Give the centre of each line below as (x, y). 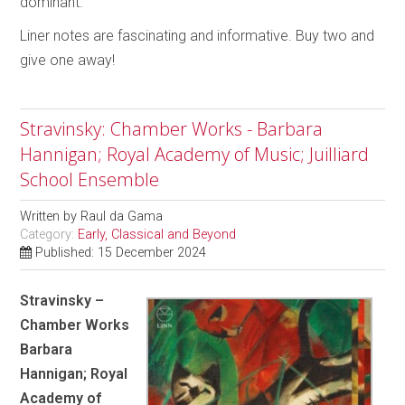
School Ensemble (90, 179)
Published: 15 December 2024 (121, 252)
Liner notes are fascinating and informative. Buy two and (198, 35)
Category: (49, 234)
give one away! (68, 60)
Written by (51, 216)
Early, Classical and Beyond (157, 234)
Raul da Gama (122, 216)
